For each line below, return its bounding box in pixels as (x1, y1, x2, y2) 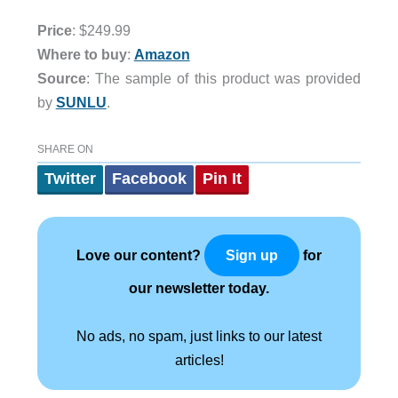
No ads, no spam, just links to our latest (76, 328, 322, 345)
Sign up (226, 248, 278, 264)
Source (36, 69, 86, 86)
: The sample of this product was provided (85, 69, 362, 86)
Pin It (202, 170, 242, 188)
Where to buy (36, 45, 127, 62)
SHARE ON (36, 143, 93, 156)
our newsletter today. (129, 280, 269, 297)
